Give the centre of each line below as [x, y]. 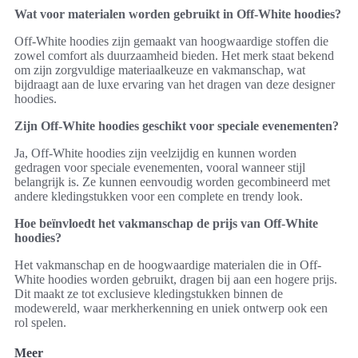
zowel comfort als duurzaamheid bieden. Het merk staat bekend [174, 56]
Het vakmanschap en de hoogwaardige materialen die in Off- [168, 265]
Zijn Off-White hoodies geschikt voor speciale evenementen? [177, 126]
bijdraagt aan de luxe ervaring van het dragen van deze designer [175, 84]
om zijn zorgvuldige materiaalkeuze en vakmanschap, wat [160, 70]
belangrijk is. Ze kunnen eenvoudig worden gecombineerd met [172, 182]
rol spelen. [40, 322]
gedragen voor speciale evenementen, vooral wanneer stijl [160, 167]
